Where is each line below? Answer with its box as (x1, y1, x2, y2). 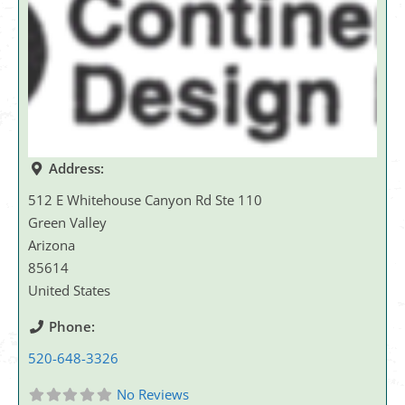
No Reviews (116, 384, 189, 403)
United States (28, 280, 110, 299)
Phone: (48, 316, 95, 335)
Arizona (28, 235, 75, 254)
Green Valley (28, 212, 107, 231)
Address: (48, 158, 104, 177)
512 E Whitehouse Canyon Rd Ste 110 (28, 190, 262, 209)
